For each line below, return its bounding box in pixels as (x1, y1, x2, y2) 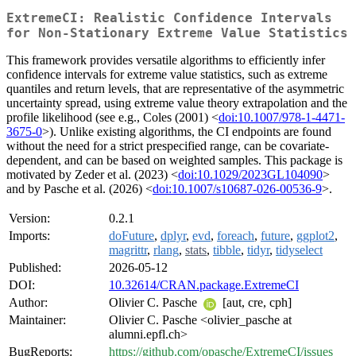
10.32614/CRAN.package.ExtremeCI (109, 278, 299, 292)
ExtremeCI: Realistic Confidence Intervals (6, 10, 332, 26)
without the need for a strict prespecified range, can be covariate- (6, 139, 329, 153)
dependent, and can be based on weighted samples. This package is (6, 153, 342, 168)
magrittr (109, 243, 147, 257)
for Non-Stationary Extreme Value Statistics (6, 25, 348, 41)
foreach (217, 229, 254, 243)
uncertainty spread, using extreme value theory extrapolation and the (6, 96, 347, 110)
